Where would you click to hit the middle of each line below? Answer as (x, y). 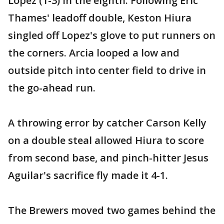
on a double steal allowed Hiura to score (106, 140)
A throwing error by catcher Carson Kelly (107, 123)
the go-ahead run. (52, 88)
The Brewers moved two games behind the (112, 210)
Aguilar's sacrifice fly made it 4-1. (88, 175)
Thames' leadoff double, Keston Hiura (100, 18)
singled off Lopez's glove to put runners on (112, 35)
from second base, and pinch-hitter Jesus (108, 158)
